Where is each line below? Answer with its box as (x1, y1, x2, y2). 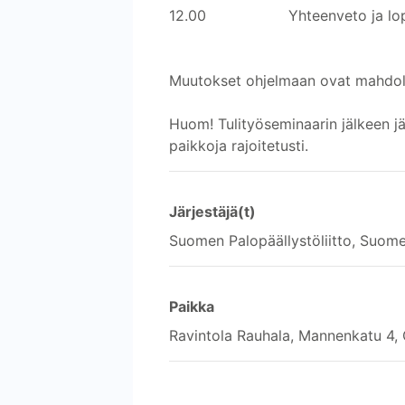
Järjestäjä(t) (169, 202, 256, 221)
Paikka (169, 297, 214, 316)
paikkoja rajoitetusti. (169, 136, 308, 155)
